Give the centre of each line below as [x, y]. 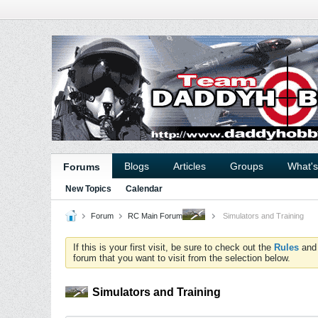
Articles [190, 166]
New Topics [88, 189]
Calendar [144, 189]
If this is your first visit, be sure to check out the [174, 247]
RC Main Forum [155, 216]
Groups [247, 166]
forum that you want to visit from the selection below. [182, 258]
